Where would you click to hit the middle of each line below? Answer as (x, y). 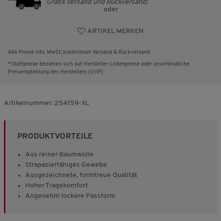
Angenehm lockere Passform (70, 196)
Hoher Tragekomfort (56, 186)
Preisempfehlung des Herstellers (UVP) (55, 72)
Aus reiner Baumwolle (59, 155)
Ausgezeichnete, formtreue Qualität (81, 175)
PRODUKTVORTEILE (55, 137)
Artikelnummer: (29, 103)
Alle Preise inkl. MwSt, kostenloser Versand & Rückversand (79, 53)
